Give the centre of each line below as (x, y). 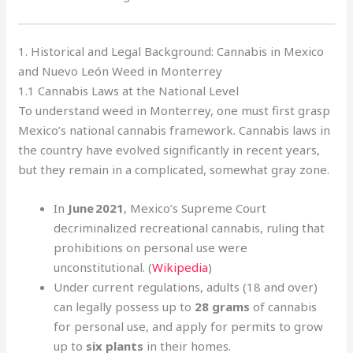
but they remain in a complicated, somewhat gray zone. (174, 169)
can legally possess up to (124, 307)
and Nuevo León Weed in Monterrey (121, 71)
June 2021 (96, 208)
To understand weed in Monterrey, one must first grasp (175, 110)
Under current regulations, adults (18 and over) (186, 287)
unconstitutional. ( (103, 267)
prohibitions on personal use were (151, 247)
